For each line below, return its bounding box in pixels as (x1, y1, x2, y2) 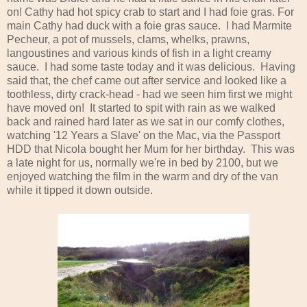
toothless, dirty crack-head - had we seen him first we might (7, 88, 292, 100)
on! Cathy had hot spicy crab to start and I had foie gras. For (7, 5, 294, 18)
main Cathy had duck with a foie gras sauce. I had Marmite (7, 19, 292, 32)
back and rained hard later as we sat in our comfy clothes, (7, 115, 284, 127)
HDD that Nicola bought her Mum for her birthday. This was (7, 143, 295, 155)
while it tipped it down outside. (7, 184, 153, 196)
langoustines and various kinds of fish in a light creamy (7, 47, 271, 59)
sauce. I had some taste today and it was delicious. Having (7, 60, 295, 73)
